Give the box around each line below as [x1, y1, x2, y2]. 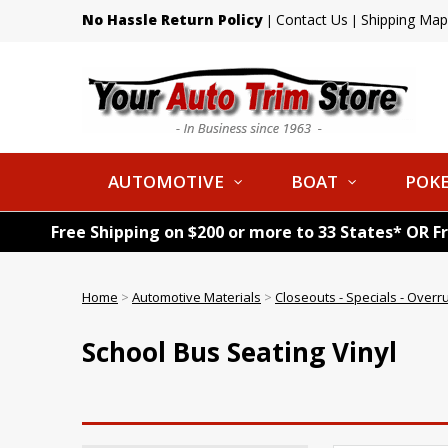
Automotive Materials [132, 288, 261, 306]
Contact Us [276, 10, 348, 29]
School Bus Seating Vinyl [82, 334, 397, 370]
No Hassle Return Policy [82, 10, 263, 29]
